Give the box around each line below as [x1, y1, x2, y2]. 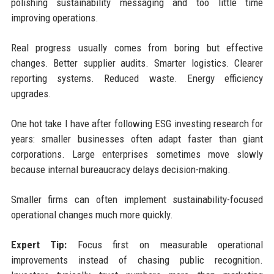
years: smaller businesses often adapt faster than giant [10, 132, 264, 145]
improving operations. [10, 11, 98, 24]
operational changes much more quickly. [10, 208, 173, 221]
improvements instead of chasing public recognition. [10, 253, 264, 266]
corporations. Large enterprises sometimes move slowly [10, 147, 264, 160]
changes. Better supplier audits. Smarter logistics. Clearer [10, 56, 264, 69]
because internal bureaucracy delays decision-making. [10, 163, 231, 176]
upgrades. [10, 87, 51, 100]
